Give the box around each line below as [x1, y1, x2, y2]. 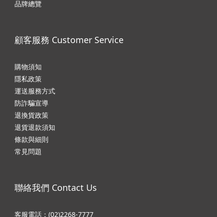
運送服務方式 [15, 86, 55, 96]
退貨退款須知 [15, 123, 55, 132]
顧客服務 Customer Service [15, 34, 124, 46]
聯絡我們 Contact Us [15, 182, 97, 194]
